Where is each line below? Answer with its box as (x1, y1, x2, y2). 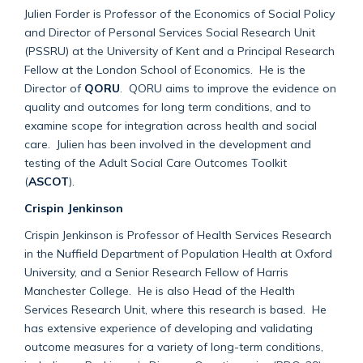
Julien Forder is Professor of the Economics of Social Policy (24, 6, 335, 20)
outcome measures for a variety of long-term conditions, (24, 339, 323, 353)
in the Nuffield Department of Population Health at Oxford (24, 246, 332, 260)
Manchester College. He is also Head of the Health (24, 283, 295, 297)
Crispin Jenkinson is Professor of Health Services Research (24, 227, 331, 241)
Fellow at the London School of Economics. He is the (24, 62, 305, 76)
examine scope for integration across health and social (24, 117, 317, 132)
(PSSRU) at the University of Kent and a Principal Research (24, 43, 335, 58)
